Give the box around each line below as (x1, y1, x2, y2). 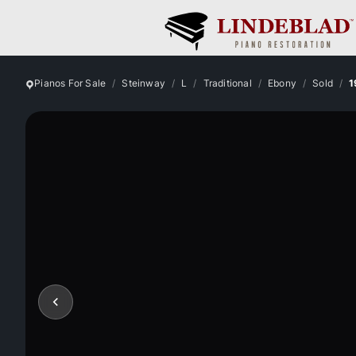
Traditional (203, 76, 252, 90)
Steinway (122, 76, 165, 90)
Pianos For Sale (34, 76, 106, 90)
